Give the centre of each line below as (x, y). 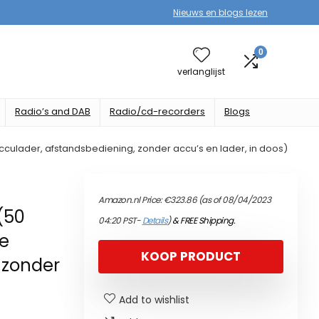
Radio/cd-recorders (157, 111)
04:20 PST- (120, 220)
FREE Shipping (207, 220)
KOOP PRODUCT (191, 256)
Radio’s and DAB (53, 111)
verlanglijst (201, 72)
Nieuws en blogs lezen (220, 12)
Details (155, 220)
